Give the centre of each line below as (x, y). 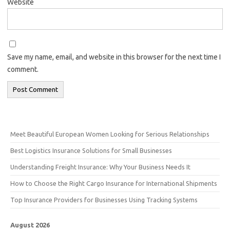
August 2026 (30, 225)
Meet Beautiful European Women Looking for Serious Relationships (110, 134)
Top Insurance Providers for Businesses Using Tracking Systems (104, 199)
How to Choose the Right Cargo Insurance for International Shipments (114, 183)
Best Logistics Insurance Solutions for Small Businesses (91, 150)
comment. (23, 69)
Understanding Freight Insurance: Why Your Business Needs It (100, 167)
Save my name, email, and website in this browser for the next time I (114, 57)
